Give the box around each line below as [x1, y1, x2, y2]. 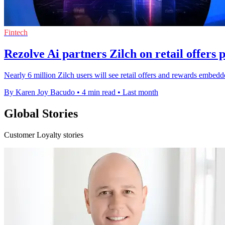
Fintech [4, 28, 28, 37]
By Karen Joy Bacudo [4, 87, 75, 96]
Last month [123, 87, 158, 96]
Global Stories [4, 106, 78, 120]
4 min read [82, 87, 116, 96]
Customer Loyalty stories [4, 130, 83, 139]
